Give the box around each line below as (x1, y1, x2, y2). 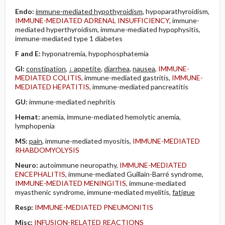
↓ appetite (68, 64, 101, 73)
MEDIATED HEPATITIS (15, 82, 89, 91)
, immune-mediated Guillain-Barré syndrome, (65, 170, 203, 178)
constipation (26, 64, 66, 73)
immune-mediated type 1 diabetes (15, 34, 123, 43)
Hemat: (15, 113, 42, 121)
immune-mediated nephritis (29, 97, 116, 106)
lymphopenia (15, 122, 55, 130)
